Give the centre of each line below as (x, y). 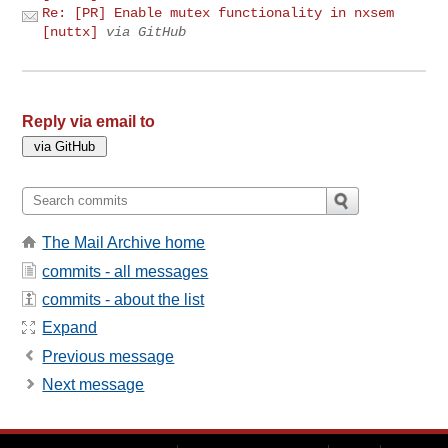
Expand (70, 328)
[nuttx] (70, 31)
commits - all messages (125, 271)
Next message (93, 385)
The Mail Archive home (124, 243)
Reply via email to (89, 121)
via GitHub (146, 31)
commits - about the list (123, 299)
